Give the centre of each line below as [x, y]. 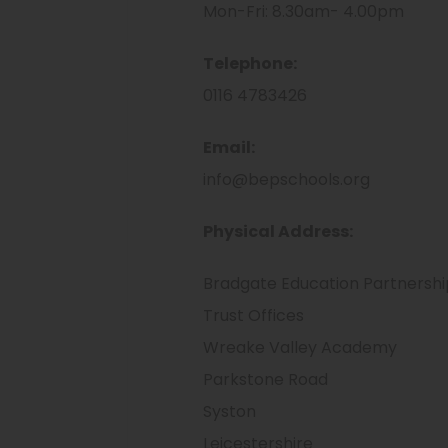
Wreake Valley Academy [300, 347]
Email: [229, 147]
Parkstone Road [265, 379]
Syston [229, 411]
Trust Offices [253, 315]
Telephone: [250, 63]
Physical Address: [278, 231]
